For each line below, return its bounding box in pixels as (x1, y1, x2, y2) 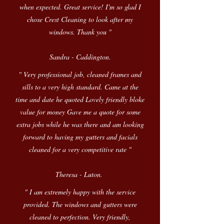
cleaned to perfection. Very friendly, (29, 212, 130, 221)
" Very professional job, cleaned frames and (18, 69, 141, 79)
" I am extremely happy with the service (24, 187, 135, 196)
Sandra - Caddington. (49, 52, 111, 61)
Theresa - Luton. (55, 169, 105, 179)
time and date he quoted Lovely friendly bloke (15, 94, 144, 104)
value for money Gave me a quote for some (19, 107, 140, 116)
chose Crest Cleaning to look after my (27, 14, 133, 24)
